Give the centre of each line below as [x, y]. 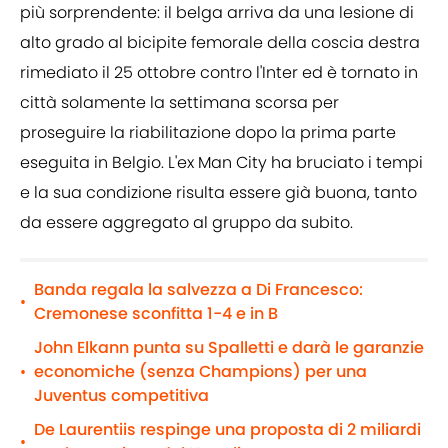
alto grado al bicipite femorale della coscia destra [220, 43]
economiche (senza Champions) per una [200, 372]
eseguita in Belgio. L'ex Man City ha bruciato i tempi [221, 163]
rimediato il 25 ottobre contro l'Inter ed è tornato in [219, 73]
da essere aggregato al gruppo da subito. [186, 223]
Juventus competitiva [121, 396]
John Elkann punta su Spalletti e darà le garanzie [229, 348]
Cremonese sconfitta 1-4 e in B [156, 314]
